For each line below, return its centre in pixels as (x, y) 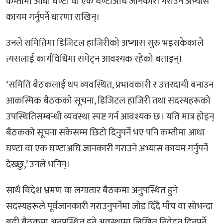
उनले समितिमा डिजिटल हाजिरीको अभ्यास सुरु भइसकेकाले (105, 43)
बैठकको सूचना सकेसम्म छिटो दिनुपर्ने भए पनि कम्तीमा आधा (105, 132)
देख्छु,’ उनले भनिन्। (38, 164)
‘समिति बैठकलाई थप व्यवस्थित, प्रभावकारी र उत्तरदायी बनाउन (110, 85)
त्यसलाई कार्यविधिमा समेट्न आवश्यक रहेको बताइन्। (94, 59)
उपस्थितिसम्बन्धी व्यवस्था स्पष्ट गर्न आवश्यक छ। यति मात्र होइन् (110, 116)
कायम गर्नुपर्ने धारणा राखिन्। (53, 17)
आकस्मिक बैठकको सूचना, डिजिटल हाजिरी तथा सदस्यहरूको (108, 101)
